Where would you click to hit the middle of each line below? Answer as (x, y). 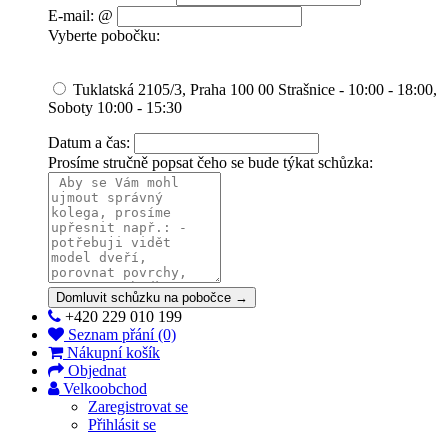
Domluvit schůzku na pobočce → (152, 297)
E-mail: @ (80, 15)
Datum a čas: (89, 142)
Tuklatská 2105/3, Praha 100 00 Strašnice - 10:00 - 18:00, (253, 89)
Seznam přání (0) (122, 334)
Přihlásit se (122, 424)
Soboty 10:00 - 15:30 (115, 107)
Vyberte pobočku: (104, 35)
